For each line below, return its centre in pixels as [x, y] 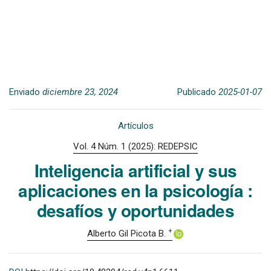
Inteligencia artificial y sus [135, 170]
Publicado [198, 92]
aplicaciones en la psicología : [135, 190]
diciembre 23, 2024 [80, 92]
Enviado [26, 92]
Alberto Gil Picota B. [128, 233]
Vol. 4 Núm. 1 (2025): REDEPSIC [135, 146]
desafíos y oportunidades [135, 210]
